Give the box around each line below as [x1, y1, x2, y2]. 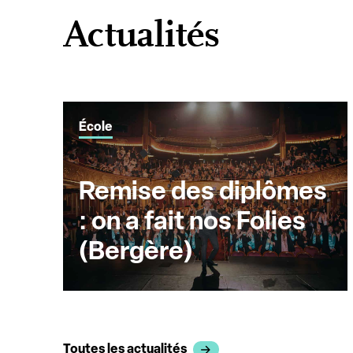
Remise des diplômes [79, 175, 327, 206]
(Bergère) [79, 235, 193, 266]
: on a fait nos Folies [79, 205, 306, 236]
